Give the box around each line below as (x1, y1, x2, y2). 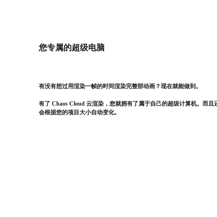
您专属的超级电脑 (39, 43, 105, 52)
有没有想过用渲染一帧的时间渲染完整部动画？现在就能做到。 (39, 83, 201, 90)
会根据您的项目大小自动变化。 (39, 109, 120, 116)
